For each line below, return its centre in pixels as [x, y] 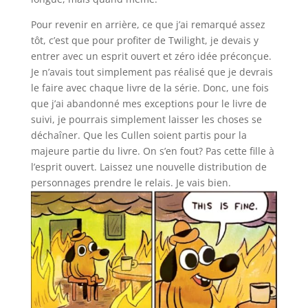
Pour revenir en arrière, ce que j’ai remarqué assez [148, 25]
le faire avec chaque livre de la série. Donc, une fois [150, 88]
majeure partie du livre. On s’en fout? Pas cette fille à [152, 151]
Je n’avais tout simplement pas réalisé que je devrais [152, 72]
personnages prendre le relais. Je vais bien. [131, 183]
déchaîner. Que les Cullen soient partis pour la [139, 135]
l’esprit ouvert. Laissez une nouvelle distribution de [148, 167]
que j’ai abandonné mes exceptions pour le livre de [148, 104]
